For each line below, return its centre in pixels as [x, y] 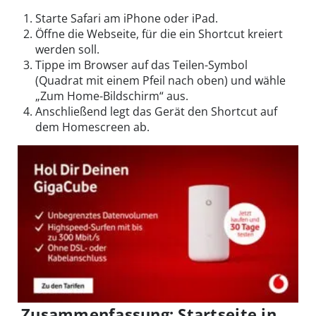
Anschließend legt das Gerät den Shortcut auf [156, 112]
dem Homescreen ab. [92, 127]
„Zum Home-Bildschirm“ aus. [112, 96]
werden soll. [67, 50]
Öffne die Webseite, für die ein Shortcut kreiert [159, 34]
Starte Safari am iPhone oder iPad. [127, 19]
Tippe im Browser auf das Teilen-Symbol [141, 65]
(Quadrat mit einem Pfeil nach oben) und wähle [160, 81]
